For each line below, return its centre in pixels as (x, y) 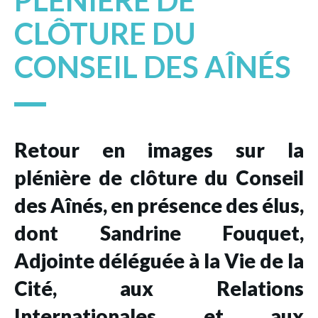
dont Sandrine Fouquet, (159, 232)
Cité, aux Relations (159, 288)
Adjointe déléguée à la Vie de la (159, 260)
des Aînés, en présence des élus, (159, 205)
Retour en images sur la (159, 149)
